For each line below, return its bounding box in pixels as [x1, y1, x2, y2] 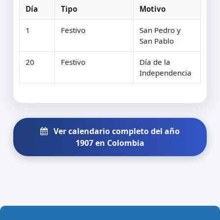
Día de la [139, 56, 170, 67]
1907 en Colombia [76, 137, 144, 148]
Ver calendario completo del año [52, 125, 180, 137]
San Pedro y [139, 25, 181, 35]
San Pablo [139, 35, 174, 46]
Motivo [139, 3, 165, 14]
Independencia [139, 67, 192, 78]
